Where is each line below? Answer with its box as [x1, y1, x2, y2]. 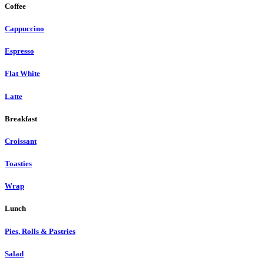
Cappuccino [5, 24, 44, 34]
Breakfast [5, 114, 37, 123]
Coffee [5, 1, 26, 11]
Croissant [5, 136, 37, 146]
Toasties [5, 159, 32, 169]
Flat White [5, 69, 40, 78]
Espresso [5, 47, 34, 56]
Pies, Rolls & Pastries [5, 226, 75, 236]
